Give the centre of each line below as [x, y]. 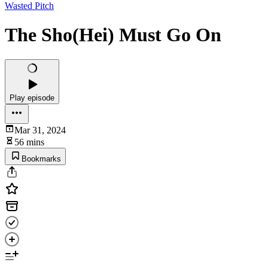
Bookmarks [41, 159]
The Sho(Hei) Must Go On [113, 35]
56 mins [29, 142]
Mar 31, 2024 [40, 130]
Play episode [32, 98]
